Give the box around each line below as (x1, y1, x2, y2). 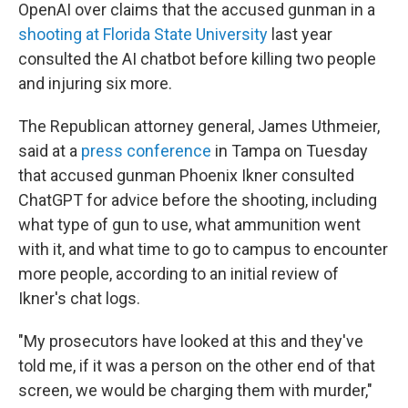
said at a (18, 141, 81, 160)
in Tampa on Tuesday (211, 141, 368, 160)
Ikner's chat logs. (18, 289, 140, 308)
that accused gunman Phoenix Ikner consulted (18, 166, 354, 185)
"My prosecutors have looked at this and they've (18, 331, 363, 351)
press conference (81, 141, 211, 160)
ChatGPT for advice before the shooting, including (18, 190, 377, 209)
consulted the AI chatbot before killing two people (18, 49, 376, 68)
